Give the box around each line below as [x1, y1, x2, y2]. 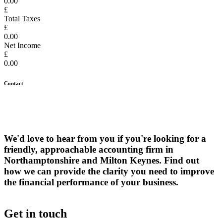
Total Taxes [4, 14, 40, 23]
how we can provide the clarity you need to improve [4, 166, 214, 177]
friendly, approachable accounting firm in [4, 144, 173, 155]
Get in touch [4, 207, 67, 220]
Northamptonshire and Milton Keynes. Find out [4, 155, 199, 166]
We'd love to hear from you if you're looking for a [4, 133, 206, 144]
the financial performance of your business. [4, 177, 178, 188]
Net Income [4, 41, 41, 50]
